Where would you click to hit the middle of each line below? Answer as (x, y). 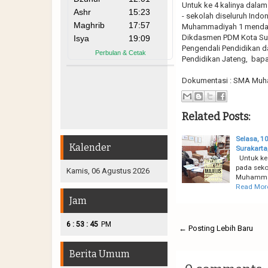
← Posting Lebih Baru (216, 228)
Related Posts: (216, 116)
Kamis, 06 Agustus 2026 (108, 170)
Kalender (90, 147)
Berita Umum (100, 254)
